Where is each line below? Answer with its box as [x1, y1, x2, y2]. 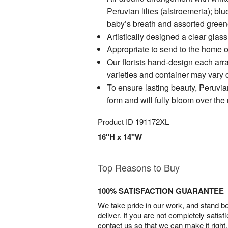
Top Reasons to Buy [98, 161, 180, 174]
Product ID [98, 116, 135, 127]
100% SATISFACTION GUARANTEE [98, 185, 224, 196]
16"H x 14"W [98, 131, 142, 142]
